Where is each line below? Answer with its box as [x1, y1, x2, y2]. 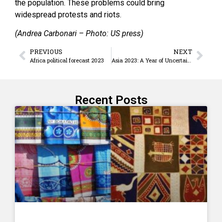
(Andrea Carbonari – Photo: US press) [15, 29, 143, 39]
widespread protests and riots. [15, 10, 121, 20]
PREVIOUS [30, 47, 62, 55]
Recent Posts [74, 93, 148, 107]
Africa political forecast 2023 [30, 56, 104, 64]
